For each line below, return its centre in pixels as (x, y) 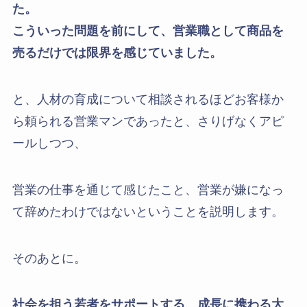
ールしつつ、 (49, 143)
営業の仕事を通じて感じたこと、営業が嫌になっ (148, 189)
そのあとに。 (49, 258)
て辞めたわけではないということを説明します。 (148, 211)
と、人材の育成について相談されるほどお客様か (148, 99)
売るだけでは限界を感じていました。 (117, 53)
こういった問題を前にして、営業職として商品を (148, 31)
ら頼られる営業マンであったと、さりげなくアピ (148, 121)
